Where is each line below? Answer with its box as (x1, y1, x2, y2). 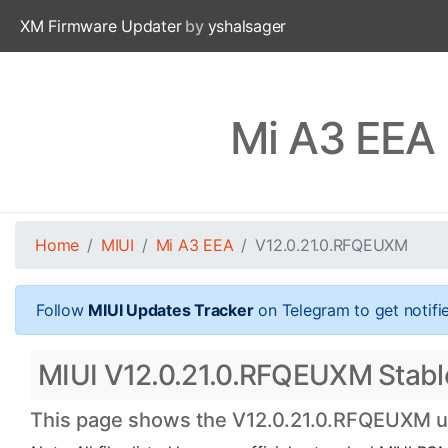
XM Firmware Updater (20, 16, 182, 36)
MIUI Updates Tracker (88, 300, 254, 320)
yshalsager (207, 16, 287, 36)
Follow (36, 300, 89, 320)
